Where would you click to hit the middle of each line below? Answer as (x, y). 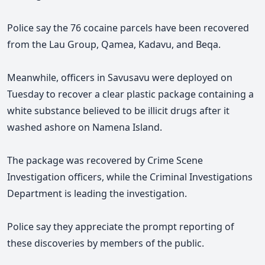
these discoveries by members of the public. (106, 243)
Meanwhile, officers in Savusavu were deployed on (120, 77)
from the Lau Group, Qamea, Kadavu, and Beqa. (114, 44)
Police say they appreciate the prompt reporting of (121, 226)
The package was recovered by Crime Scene (105, 160)
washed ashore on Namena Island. (85, 127)
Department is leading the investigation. (97, 193)
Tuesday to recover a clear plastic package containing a (130, 94)
